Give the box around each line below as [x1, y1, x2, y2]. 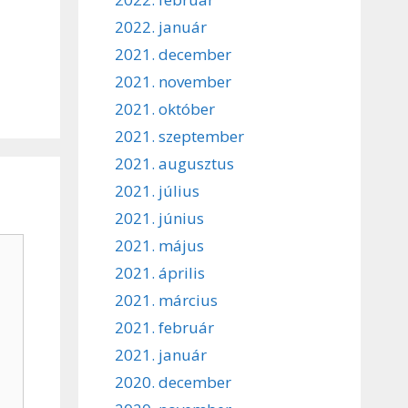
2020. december [115, 371, 231, 393]
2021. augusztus [115, 152, 234, 174]
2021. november [115, 70, 231, 92]
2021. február [115, 316, 214, 338]
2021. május [115, 234, 204, 256]
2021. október [115, 97, 215, 119]
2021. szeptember [115, 125, 244, 147]
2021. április [115, 261, 205, 283]
